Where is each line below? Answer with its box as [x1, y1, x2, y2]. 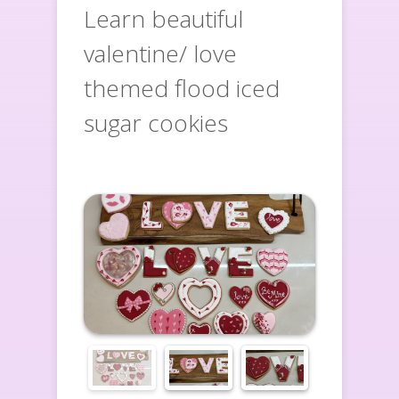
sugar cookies [84, 107, 228, 139]
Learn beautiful [84, 3, 243, 35]
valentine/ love [84, 37, 237, 69]
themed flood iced [84, 72, 280, 104]
